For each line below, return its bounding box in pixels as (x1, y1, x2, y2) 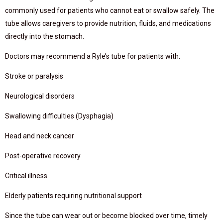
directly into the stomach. (5, 32, 84, 40)
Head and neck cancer (5, 132, 74, 140)
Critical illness (5, 172, 47, 180)
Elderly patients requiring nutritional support (5, 192, 142, 200)
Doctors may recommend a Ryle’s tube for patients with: (5, 52, 180, 60)
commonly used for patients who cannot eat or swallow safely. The (5, 6, 215, 14)
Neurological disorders (5, 92, 75, 100)
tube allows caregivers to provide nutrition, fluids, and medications (5, 19, 211, 27)
